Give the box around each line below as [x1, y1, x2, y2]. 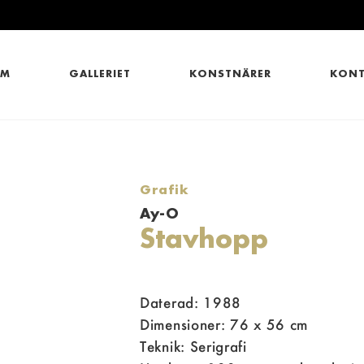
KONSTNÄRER [189, 67, 271, 80]
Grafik [140, 181, 189, 197]
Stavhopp [140, 222, 268, 254]
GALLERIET [69, 67, 131, 80]
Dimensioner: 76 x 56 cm [140, 315, 309, 333]
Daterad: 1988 [140, 293, 242, 311]
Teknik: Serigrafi [140, 337, 247, 355]
